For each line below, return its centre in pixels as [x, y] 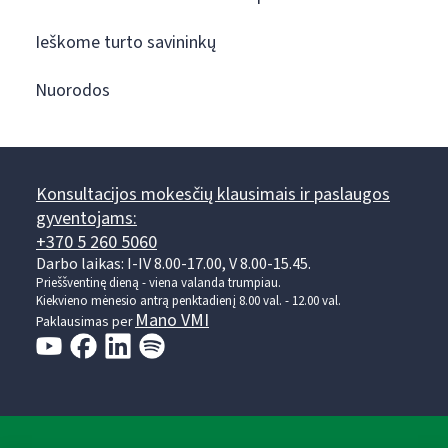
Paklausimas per [84, 321]
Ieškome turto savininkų [125, 42]
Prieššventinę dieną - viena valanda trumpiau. [158, 282]
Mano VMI [172, 320]
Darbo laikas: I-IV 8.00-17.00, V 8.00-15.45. [173, 263]
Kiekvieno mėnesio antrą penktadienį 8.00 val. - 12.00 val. [188, 300]
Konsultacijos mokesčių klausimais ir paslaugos [213, 194]
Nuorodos [72, 90]
